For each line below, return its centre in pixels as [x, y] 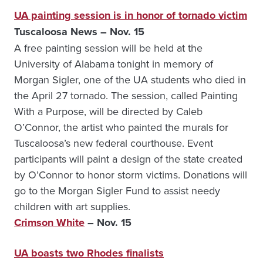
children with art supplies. [72, 206]
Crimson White [49, 222]
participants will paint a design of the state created [128, 159]
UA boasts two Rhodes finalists [89, 253]
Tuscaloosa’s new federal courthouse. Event [114, 143]
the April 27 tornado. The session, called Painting [126, 95]
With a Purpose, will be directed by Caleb [108, 111]
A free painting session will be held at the [108, 48]
